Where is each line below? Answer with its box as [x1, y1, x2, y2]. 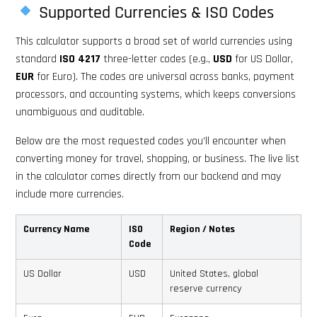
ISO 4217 [59, 51, 100, 67]
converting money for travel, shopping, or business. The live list [16, 151, 299, 166]
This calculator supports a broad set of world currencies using [16, 33, 292, 49]
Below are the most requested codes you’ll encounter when [16, 133, 286, 149]
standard [16, 51, 59, 67]
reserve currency [170, 282, 242, 295]
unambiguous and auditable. [16, 104, 144, 120]
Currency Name [23, 222, 89, 236]
